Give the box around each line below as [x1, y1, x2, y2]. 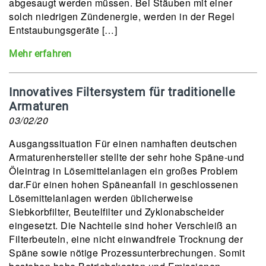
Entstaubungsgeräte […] [9, 23, 117, 37]
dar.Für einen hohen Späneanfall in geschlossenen [9, 178, 238, 191]
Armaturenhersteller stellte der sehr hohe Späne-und [9, 150, 245, 164]
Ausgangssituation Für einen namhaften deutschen [9, 137, 237, 150]
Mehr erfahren [9, 48, 72, 59]
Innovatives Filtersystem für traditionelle [9, 85, 235, 99]
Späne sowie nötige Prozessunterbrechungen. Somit [9, 246, 245, 259]
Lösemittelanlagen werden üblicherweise [9, 191, 193, 205]
